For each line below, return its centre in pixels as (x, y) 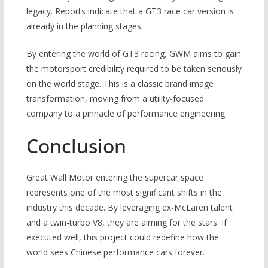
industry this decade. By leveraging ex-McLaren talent (129, 208)
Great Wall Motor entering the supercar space (115, 178)
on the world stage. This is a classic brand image (120, 84)
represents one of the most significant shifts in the (124, 193)
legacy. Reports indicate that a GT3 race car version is (130, 11)
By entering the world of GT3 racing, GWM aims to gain (133, 54)
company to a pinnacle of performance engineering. (126, 114)
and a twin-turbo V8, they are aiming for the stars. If (126, 223)
